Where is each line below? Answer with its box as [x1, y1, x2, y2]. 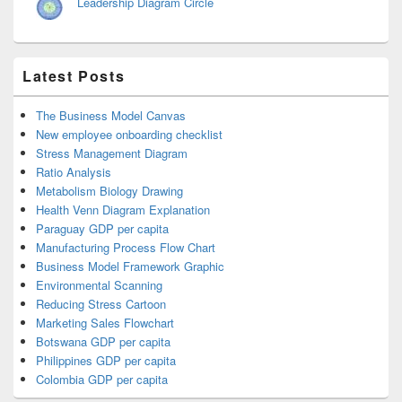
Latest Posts [22, 66, 126, 87]
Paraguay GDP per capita [36, 220, 169, 238]
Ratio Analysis [36, 163, 111, 181]
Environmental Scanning [36, 276, 162, 294]
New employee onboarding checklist [36, 126, 223, 144]
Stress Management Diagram [36, 144, 188, 162]
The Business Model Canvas [36, 107, 186, 125]
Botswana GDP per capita [36, 333, 170, 351]
